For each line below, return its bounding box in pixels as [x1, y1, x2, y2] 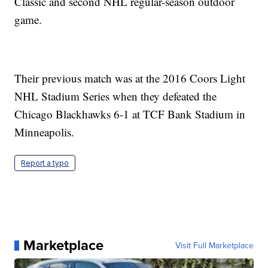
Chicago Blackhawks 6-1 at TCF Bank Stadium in [14, 106, 246, 122]
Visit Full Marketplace [175, 239, 254, 252]
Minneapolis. [14, 124, 75, 140]
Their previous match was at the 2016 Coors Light [14, 71, 246, 86]
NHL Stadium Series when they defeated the [14, 89, 217, 104]
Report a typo [21, 159, 69, 168]
